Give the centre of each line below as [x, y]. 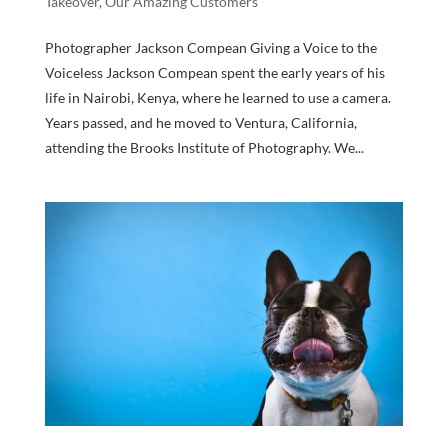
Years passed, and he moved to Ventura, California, [200, 123]
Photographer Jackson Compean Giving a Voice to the [210, 48]
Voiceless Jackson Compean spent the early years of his [214, 73]
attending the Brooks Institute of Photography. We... [204, 148]
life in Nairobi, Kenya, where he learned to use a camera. [217, 98]
